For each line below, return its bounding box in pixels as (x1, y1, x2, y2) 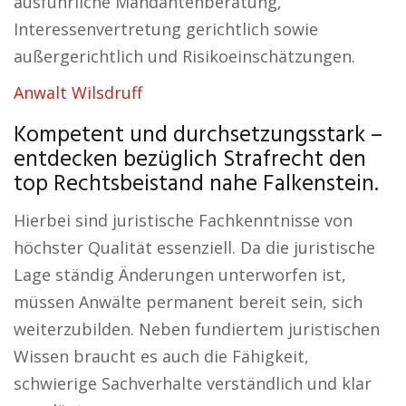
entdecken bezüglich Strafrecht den (14, 142, 366, 179)
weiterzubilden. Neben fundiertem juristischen (14, 318, 380, 340)
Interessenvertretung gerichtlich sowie (14, 18, 318, 40)
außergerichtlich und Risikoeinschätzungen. (14, 45, 355, 67)
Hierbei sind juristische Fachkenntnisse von (14, 209, 353, 231)
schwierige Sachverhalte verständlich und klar (14, 372, 372, 394)
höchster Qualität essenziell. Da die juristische (14, 237, 375, 258)
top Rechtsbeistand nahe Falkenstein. (14, 167, 379, 203)
